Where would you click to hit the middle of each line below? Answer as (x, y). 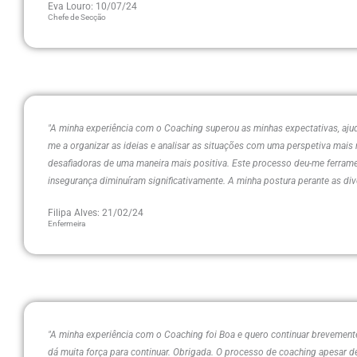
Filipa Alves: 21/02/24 (96, 213)
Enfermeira (67, 224)
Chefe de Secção (77, 17)
